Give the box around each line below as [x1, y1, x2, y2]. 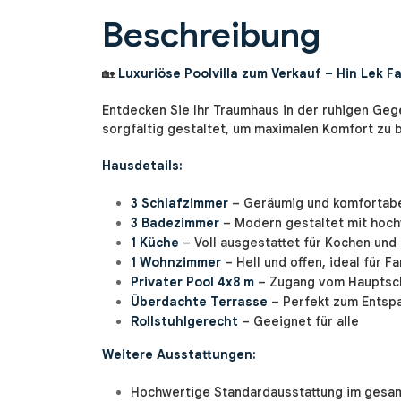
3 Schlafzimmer [131, 195, 228, 212]
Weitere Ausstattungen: [102, 346, 256, 363]
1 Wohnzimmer [131, 254, 221, 271]
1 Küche [131, 235, 179, 252]
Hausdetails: [102, 158, 183, 175]
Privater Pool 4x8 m [131, 274, 254, 291]
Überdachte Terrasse [131, 294, 268, 311]
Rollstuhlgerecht [131, 313, 238, 330]
